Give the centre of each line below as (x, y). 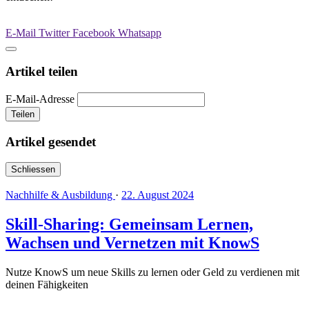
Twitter (56, 32)
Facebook (95, 32)
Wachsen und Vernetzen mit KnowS (132, 243)
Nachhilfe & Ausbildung (60, 195)
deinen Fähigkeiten (47, 285)
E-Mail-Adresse (40, 99)
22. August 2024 (158, 195)
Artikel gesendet (51, 141)
